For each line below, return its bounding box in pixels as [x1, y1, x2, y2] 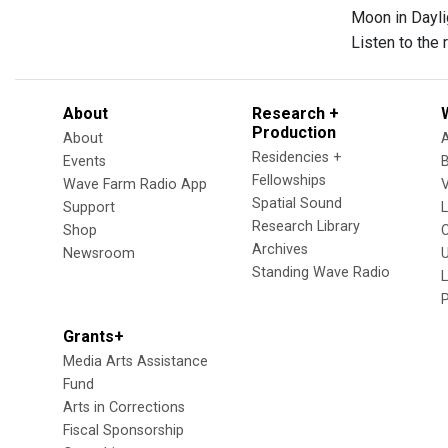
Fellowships [252, 172, 326, 189]
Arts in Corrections [63, 399, 185, 416]
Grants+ [63, 327, 124, 346]
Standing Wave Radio [252, 264, 390, 281]
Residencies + [252, 149, 342, 166]
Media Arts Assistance [63, 353, 208, 370]
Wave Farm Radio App [63, 176, 207, 193]
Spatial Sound [252, 195, 342, 212]
